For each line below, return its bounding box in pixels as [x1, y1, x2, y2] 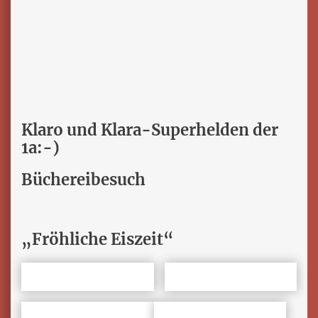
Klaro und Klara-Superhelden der [21, 120, 278, 141]
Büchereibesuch [21, 170, 146, 190]
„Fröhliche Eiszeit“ [21, 229, 174, 250]
